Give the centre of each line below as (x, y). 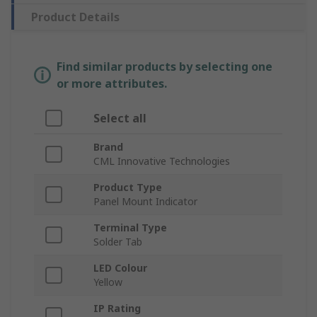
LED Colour (120, 268)
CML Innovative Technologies (162, 161)
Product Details (75, 17)
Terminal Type (130, 228)
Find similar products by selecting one (165, 67)
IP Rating (117, 309)
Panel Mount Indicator (145, 202)
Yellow (108, 282)
